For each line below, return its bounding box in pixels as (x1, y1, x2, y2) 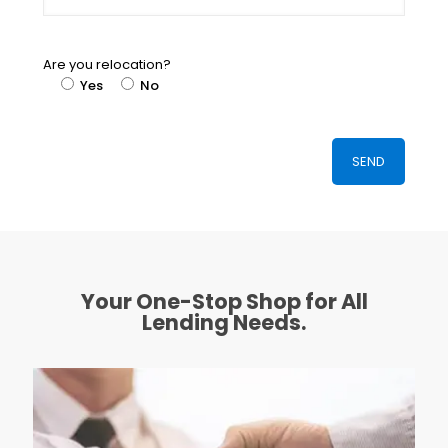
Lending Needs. (142, 307, 306, 337)
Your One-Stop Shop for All (80, 286, 368, 316)
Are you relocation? (43, 54, 172, 74)
